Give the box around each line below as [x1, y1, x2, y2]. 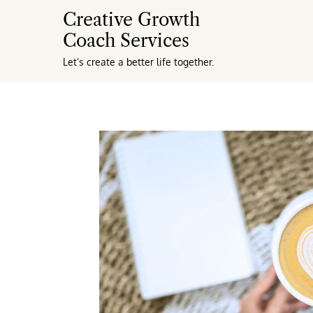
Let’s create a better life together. [62, 56, 214, 68]
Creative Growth [62, 9, 200, 31]
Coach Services [62, 30, 189, 52]
